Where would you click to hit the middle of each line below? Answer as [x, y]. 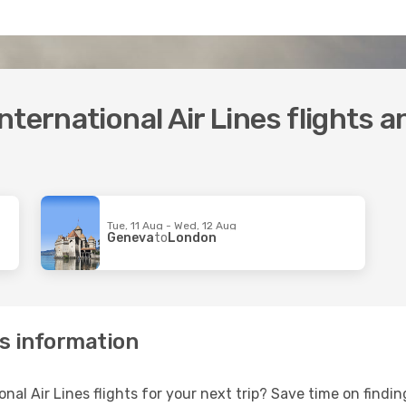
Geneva [131, 237]
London [193, 237]
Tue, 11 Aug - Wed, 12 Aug [172, 225]
